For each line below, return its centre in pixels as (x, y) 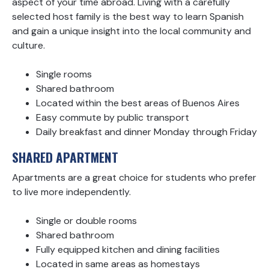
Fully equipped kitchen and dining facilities (128, 249)
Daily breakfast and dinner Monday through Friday (147, 131)
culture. (29, 45)
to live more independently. (71, 192)
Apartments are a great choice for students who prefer (134, 177)
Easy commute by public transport (113, 117)
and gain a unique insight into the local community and (131, 31)
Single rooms (64, 74)
